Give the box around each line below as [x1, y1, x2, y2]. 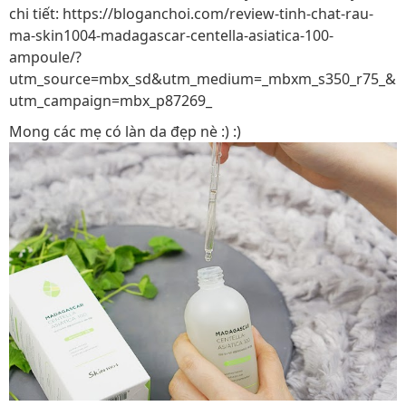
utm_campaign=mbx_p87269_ [9, 91, 212, 111]
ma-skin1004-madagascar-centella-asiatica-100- [9, 25, 333, 45]
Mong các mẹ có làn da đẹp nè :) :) [9, 121, 241, 141]
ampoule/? [9, 47, 82, 67]
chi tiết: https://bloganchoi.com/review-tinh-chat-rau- [9, 4, 373, 24]
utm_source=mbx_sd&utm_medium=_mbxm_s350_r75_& [9, 69, 396, 89]
